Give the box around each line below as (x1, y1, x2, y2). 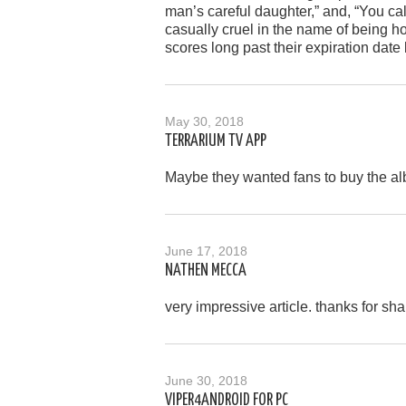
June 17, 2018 (165, 243, 247, 258)
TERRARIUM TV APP (165, 132, 266, 150)
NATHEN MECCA (165, 262, 246, 279)
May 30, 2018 (165, 113, 244, 129)
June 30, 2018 (165, 372, 247, 388)
